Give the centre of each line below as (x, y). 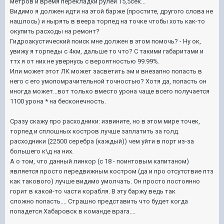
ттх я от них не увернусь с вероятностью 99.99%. (85, 61)
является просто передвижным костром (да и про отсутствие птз (112, 171)
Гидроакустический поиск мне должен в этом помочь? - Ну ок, (105, 41)
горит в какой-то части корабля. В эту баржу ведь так (93, 191)
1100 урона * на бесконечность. (58, 101)
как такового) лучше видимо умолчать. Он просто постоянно (105, 181)
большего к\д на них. (42, 151)
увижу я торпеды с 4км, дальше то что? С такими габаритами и (107, 51)
